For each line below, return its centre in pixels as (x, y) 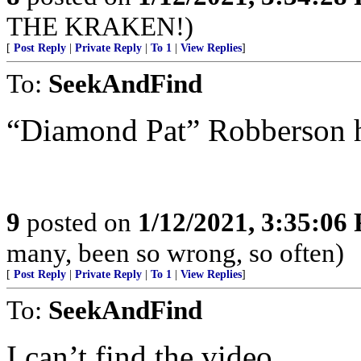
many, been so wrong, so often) (175, 252)
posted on (79, 222)
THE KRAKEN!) (100, 26)
